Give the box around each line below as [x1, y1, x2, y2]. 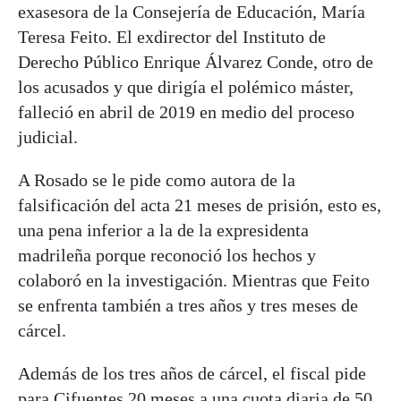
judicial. [18, 126, 78, 147]
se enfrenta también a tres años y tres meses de [18, 294, 358, 315]
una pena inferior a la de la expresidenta [18, 219, 309, 240]
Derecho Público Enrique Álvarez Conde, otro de [18, 51, 373, 72]
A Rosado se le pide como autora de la [18, 169, 295, 190]
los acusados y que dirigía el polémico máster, [18, 76, 354, 97]
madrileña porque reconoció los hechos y [18, 244, 316, 265]
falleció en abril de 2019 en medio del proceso [18, 101, 354, 122]
